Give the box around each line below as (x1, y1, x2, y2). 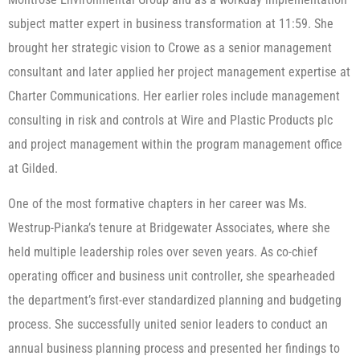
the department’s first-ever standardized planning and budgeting (8, 292, 342, 308)
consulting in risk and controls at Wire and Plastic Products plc (8, 112, 333, 128)
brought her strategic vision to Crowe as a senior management (8, 39, 332, 55)
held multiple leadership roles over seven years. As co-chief (8, 243, 317, 260)
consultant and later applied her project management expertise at (8, 63, 350, 80)
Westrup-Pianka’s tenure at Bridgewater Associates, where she (8, 219, 330, 235)
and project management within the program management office (8, 136, 342, 152)
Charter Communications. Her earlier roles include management (8, 88, 340, 104)
